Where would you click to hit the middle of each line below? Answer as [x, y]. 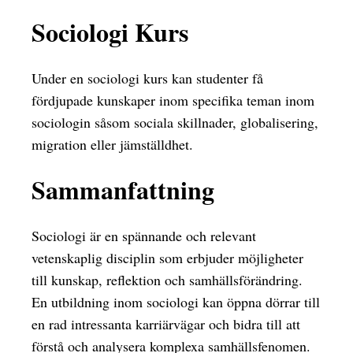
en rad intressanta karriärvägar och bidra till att [166, 323]
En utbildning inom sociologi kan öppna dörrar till [176, 301]
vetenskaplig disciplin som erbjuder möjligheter [167, 257]
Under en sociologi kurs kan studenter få [147, 78]
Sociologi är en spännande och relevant [144, 235]
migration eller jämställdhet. [112, 144]
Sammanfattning [123, 190]
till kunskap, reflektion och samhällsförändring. [167, 279]
